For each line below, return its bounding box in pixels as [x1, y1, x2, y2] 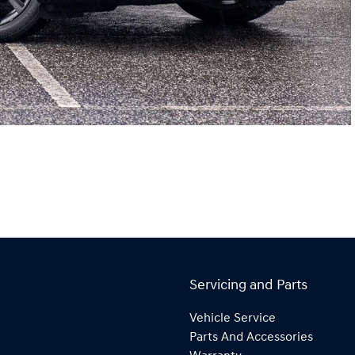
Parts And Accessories [189, 331, 313, 345]
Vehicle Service [189, 312, 276, 326]
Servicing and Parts [189, 279, 307, 293]
